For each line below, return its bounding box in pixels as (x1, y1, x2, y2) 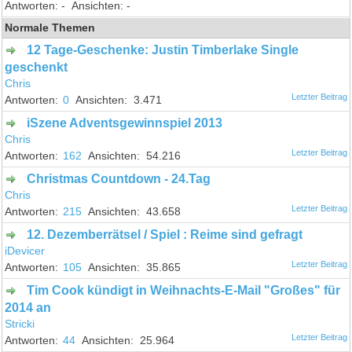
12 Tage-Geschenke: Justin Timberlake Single (27, 42, 299, 57)
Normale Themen (5, 21, 96, 34)
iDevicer (5, 244, 46, 257)
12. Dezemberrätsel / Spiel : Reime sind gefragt (27, 227, 303, 241)
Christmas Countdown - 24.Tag (27, 171, 211, 185)
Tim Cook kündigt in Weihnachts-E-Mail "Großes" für (27, 283, 341, 297)
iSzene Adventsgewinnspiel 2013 (27, 115, 223, 130)
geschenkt (5, 60, 68, 74)
